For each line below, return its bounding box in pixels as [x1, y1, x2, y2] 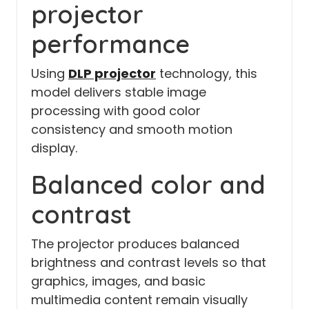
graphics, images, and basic [31, 272, 206, 290]
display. [31, 139, 77, 157]
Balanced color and [31, 168, 266, 200]
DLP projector [68, 64, 156, 82]
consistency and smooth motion [31, 120, 232, 138]
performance [31, 28, 190, 59]
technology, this [156, 64, 257, 82]
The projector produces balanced [31, 235, 239, 252]
